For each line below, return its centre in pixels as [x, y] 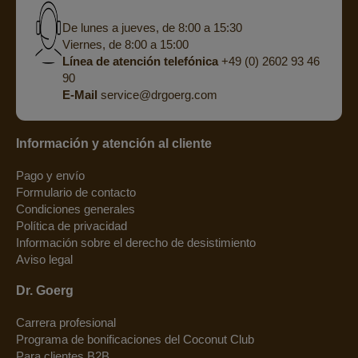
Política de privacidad [72, 226]
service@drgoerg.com [157, 94]
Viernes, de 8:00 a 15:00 [125, 44]
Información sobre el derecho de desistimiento [136, 243]
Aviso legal [44, 260]
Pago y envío [50, 176]
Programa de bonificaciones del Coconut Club [135, 340]
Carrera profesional [66, 323]
